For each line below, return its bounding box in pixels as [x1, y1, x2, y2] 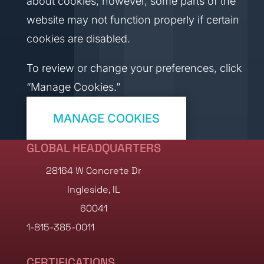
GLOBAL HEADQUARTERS [26, 140, 161, 156]
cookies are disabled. [26, 32, 130, 45]
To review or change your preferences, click [26, 62, 242, 74]
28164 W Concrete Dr [45, 164, 141, 177]
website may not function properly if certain [26, 14, 239, 26]
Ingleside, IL [67, 183, 120, 196]
